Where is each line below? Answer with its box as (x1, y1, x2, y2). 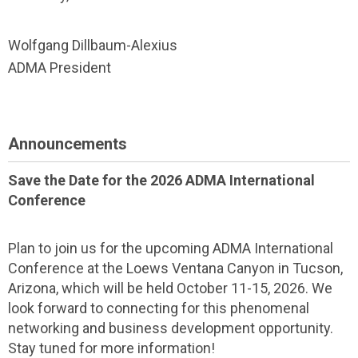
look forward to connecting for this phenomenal (8, 300, 309, 316)
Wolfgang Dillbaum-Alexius (8, 37, 177, 54)
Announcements (8, 134, 127, 153)
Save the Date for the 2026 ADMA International (8, 172, 315, 189)
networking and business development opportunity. (8, 320, 333, 336)
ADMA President (8, 59, 111, 76)
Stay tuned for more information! (8, 340, 215, 356)
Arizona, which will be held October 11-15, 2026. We (8, 280, 332, 296)
